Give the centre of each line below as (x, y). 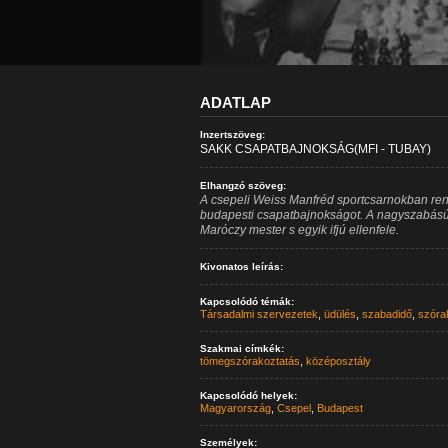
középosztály (338, 361)
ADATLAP (235, 102)
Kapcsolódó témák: (246, 301)
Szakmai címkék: (241, 348)
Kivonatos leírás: (241, 266)
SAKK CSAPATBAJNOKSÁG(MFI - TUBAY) (315, 149)
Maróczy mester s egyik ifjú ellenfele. (299, 230)
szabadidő (386, 314)
